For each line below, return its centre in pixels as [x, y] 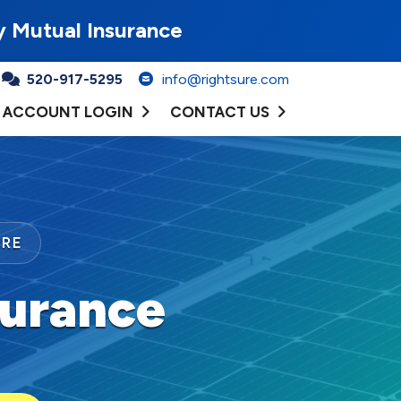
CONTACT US [220, 112]
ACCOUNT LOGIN [68, 112]
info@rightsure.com [226, 79]
